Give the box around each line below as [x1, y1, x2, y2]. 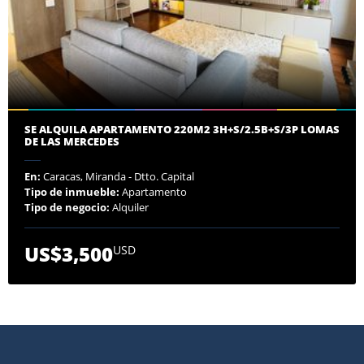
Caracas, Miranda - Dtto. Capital [41, 168, 194, 184]
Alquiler [110, 199, 149, 214]
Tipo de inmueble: [24, 184, 119, 199]
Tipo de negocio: [24, 199, 110, 214]
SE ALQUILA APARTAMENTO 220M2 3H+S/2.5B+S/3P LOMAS [24, 121, 340, 136]
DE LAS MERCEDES [24, 133, 119, 149]
